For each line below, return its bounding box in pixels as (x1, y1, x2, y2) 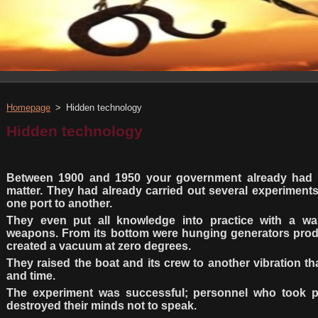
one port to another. (6, 197, 112, 210)
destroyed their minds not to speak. (6, 300, 197, 312)
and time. (6, 270, 55, 283)
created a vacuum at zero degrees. (6, 240, 191, 253)
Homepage (6, 102, 50, 113)
